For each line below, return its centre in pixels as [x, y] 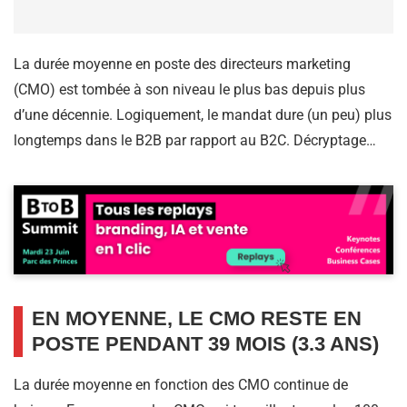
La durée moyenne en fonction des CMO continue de [181, 385]
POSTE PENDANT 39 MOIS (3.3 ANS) [205, 344]
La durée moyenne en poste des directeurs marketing [182, 65]
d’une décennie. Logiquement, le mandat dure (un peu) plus [203, 115]
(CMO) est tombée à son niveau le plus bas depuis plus [189, 90]
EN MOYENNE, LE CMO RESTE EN [197, 319]
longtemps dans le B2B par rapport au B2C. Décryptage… [195, 141]
